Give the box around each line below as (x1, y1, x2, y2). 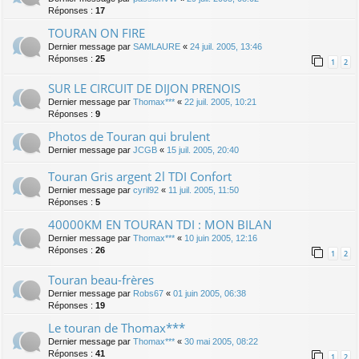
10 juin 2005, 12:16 (184, 233, 257, 244)
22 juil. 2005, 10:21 (184, 97, 256, 107)
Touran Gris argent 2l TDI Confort (48, 168, 232, 185)
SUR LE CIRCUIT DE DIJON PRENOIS (48, 80, 240, 97)
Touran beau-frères (48, 272, 154, 288)
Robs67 (133, 288, 163, 299)
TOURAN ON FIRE (48, 24, 145, 41)
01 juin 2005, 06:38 (173, 288, 246, 299)
